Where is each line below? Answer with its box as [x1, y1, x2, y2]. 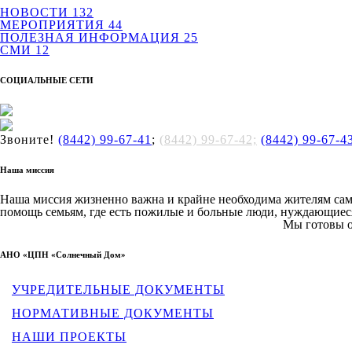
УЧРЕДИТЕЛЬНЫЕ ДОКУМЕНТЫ [12, 282, 225, 296]
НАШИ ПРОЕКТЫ [12, 329, 126, 343]
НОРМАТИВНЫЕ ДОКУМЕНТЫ [12, 306, 214, 320]
